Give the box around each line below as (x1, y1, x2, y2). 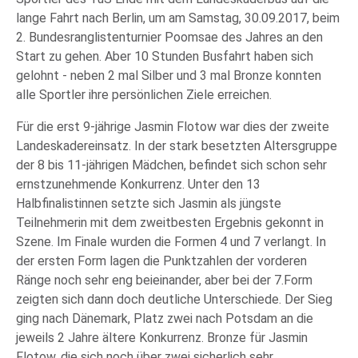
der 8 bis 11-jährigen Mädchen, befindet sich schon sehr (16, 157, 327, 173)
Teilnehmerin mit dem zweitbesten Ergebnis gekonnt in (16, 215, 324, 230)
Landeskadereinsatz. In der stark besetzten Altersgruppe (16, 138, 337, 153)
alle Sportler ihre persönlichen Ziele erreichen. (16, 87, 272, 102)
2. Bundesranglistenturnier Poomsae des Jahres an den (16, 30, 323, 45)
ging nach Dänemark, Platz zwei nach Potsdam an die (16, 311, 313, 326)
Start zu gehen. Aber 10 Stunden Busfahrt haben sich (16, 49, 313, 64)
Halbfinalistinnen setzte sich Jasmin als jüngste (16, 196, 281, 211)
